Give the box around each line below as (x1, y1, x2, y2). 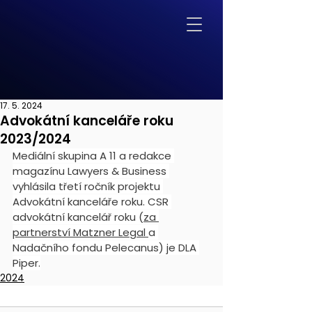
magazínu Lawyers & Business (13, 164, 169, 178)
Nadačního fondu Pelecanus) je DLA (13, 240, 199, 255)
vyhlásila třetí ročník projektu (13, 179, 163, 194)
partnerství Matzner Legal (13, 225, 148, 240)
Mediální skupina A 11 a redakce (13, 148, 174, 163)
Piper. (13, 256, 40, 270)
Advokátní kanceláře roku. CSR (13, 194, 171, 209)
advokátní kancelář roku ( (13, 210, 143, 224)
